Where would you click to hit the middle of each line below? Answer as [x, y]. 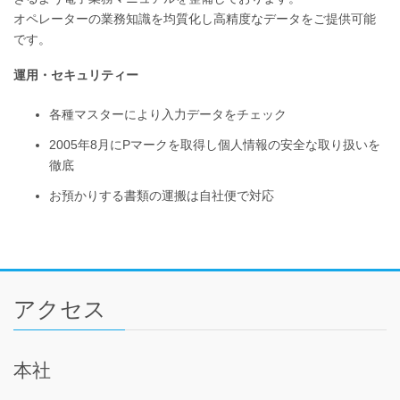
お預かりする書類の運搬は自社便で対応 [162, 196]
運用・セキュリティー [76, 75]
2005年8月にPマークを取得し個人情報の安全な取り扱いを [215, 144]
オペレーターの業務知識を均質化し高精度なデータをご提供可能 [195, 18]
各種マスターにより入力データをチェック [168, 114]
